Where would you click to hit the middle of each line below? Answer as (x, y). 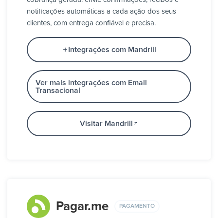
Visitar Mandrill (106, 124)
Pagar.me (82, 207)
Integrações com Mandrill (112, 50)
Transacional (58, 91)
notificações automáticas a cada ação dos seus (101, 12)
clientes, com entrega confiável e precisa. (91, 23)
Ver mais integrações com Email (91, 83)
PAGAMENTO (137, 206)
